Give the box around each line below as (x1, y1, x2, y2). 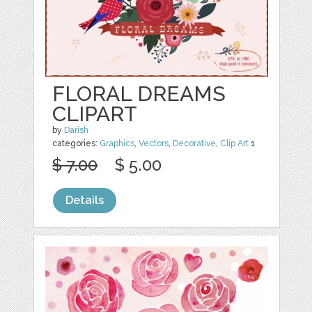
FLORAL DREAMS (52, 81, 226, 107)
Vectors (139, 139, 169, 149)
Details (65, 194, 104, 208)
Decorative (173, 139, 217, 149)
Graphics (100, 139, 135, 149)
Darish (64, 125, 89, 136)
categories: (52, 139, 100, 149)
